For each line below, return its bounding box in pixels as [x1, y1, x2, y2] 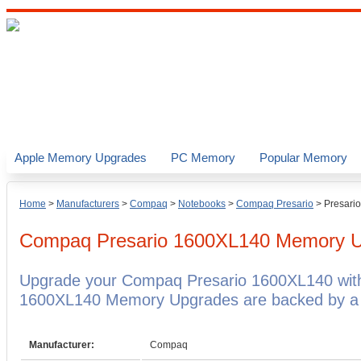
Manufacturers [56, 198, 119, 210]
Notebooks [178, 198, 226, 210]
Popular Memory [259, 151, 347, 164]
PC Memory [171, 151, 235, 164]
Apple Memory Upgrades [15, 151, 147, 164]
